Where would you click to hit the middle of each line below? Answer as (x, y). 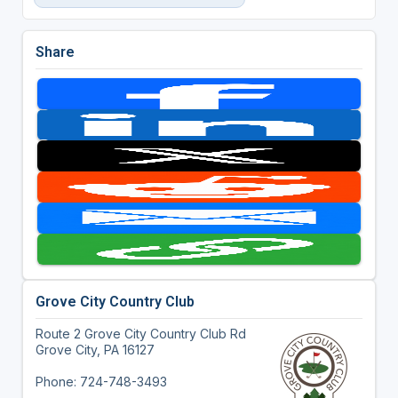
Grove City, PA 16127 (95, 349)
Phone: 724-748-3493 (101, 381)
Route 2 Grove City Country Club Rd (140, 333)
